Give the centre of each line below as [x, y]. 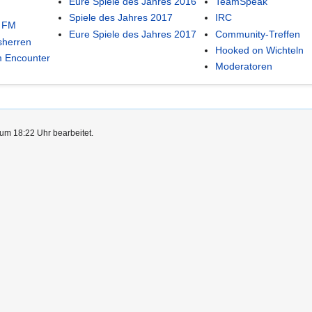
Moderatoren [244, 67]
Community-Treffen [258, 34]
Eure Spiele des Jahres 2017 [133, 34]
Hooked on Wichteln [260, 50]
